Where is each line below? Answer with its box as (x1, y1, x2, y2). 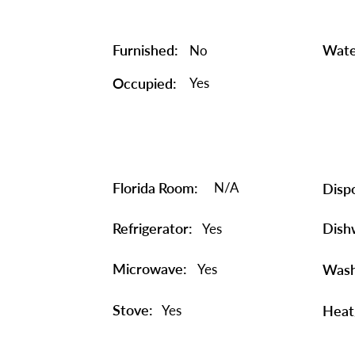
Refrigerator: (113, 219, 193, 237)
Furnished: (113, 41, 178, 59)
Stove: (113, 301, 153, 319)
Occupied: (113, 74, 177, 92)
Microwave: (113, 260, 187, 277)
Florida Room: (113, 179, 198, 197)
